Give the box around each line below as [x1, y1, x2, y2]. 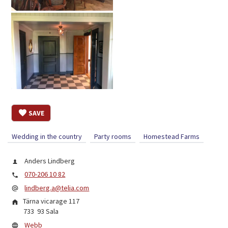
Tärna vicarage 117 [23, 196, 80, 206]
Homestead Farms [144, 132, 200, 141]
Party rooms [94, 132, 132, 141]
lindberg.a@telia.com [24, 183, 90, 192]
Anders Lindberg [23, 156, 75, 166]
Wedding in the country [12, 132, 82, 141]
